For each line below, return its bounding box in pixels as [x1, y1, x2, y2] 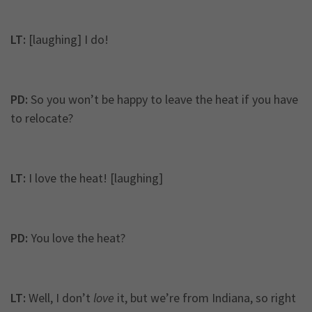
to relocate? [10, 110, 73, 127]
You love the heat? [28, 230, 125, 247]
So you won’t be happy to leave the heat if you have [28, 91, 298, 108]
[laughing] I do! [26, 31, 109, 48]
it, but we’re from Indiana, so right [114, 290, 296, 306]
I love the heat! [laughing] [26, 170, 163, 187]
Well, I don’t [26, 290, 93, 306]
